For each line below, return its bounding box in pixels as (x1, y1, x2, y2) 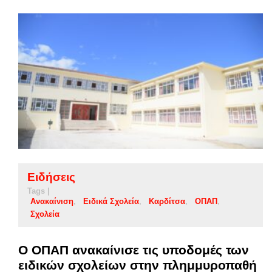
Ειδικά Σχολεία (83, 197, 139, 206)
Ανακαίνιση (30, 197, 73, 206)
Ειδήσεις (27, 171, 75, 184)
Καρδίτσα (149, 197, 185, 206)
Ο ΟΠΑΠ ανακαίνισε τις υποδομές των (18, 243, 249, 257)
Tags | (27, 186, 50, 196)
